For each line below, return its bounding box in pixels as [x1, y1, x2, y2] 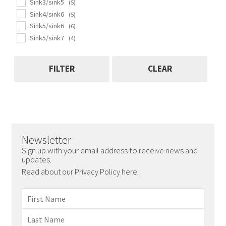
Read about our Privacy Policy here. [21, 166, 140, 177]
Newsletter [21, 133, 71, 147]
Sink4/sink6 [29, 9, 64, 19]
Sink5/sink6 [29, 21, 64, 31]
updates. [21, 154, 51, 165]
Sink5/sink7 [29, 33, 64, 42]
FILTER [48, 63, 75, 75]
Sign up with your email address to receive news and [21, 145, 198, 156]
